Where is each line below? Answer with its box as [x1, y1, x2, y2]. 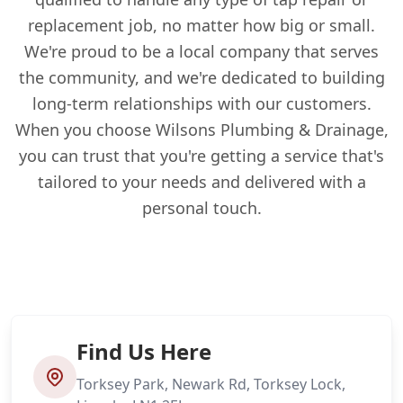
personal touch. [141, 196, 262, 219]
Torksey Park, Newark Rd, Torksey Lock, [76, 373, 345, 394]
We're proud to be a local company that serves [24, 40, 379, 62]
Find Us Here [76, 336, 211, 366]
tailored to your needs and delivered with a [37, 170, 366, 193]
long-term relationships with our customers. [31, 92, 372, 114]
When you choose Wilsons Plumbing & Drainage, [14, 118, 389, 140]
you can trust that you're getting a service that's [19, 144, 384, 166]
